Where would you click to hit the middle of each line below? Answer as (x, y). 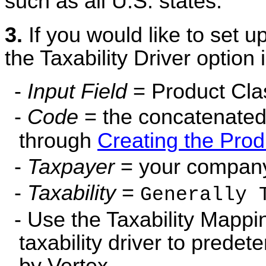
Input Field (77, 92)
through (58, 141)
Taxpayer (71, 167)
